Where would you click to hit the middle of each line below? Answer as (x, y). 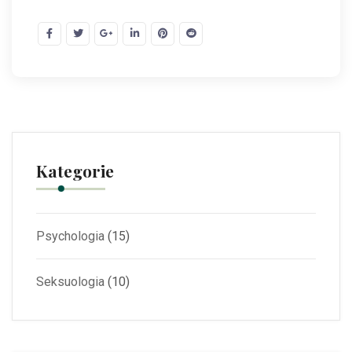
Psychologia (70, 236)
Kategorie (75, 171)
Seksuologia (70, 282)
